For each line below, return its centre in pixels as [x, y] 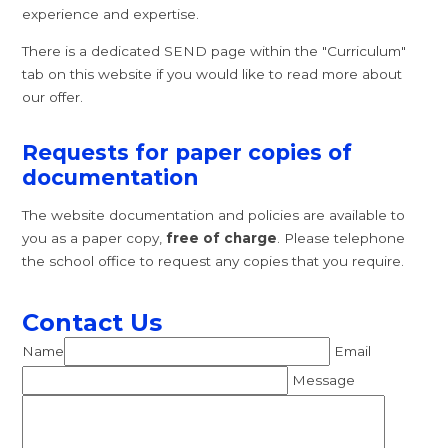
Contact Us [92, 322]
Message [324, 379]
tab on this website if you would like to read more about [212, 73]
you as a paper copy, [92, 238]
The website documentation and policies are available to [214, 215]
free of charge [220, 238]
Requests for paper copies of [187, 152]
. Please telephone [341, 238]
